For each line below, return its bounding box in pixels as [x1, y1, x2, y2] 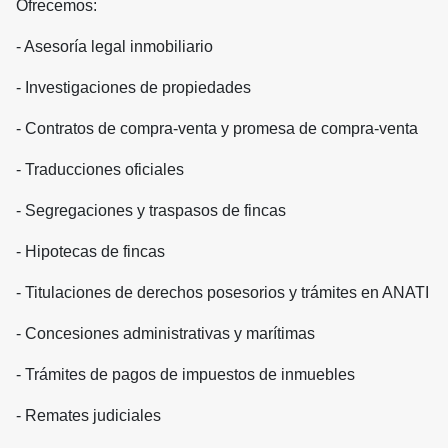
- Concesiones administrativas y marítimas [16, 325, 315, 343]
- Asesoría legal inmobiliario [16, 38, 213, 56]
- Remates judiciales [16, 407, 161, 425]
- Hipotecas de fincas [16, 243, 165, 261]
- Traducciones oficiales [16, 161, 184, 179]
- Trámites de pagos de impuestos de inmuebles [16, 366, 355, 384]
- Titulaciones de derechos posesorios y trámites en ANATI [16, 284, 429, 302]
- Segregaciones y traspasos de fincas [16, 202, 286, 220]
